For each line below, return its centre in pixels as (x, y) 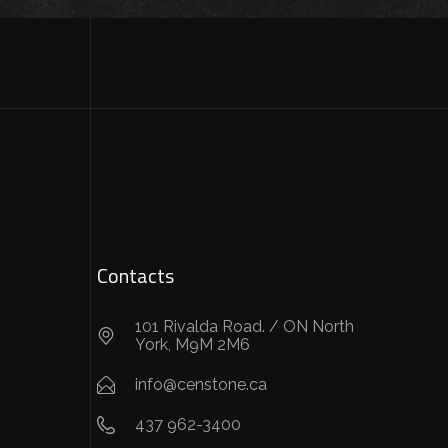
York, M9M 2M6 (192, 345)
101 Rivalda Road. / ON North (244, 327)
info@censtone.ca (200, 385)
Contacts (135, 276)
